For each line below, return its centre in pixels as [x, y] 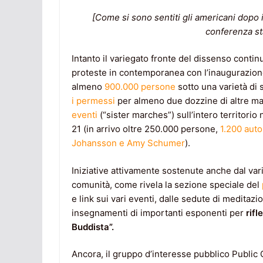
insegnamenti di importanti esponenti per [159, 213]
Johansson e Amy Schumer [128, 143]
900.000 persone [140, 87]
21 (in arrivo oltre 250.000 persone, [146, 129]
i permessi [93, 101]
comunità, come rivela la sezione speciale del [167, 184]
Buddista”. [94, 227]
